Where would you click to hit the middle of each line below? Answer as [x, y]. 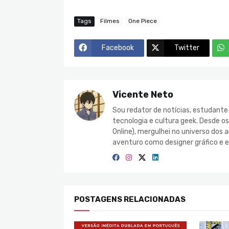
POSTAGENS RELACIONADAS [130, 199]
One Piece [143, 21]
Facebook [118, 48]
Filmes [110, 21]
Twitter [187, 48]
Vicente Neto [143, 94]
